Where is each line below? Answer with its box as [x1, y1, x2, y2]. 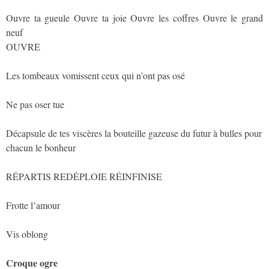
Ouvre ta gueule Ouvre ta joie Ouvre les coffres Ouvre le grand [6, 11, 263, 24]
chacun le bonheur [6, 141, 76, 154]
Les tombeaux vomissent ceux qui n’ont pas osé [6, 68, 185, 82]
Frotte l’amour [6, 198, 60, 211]
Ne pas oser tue [6, 97, 64, 110]
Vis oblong [6, 227, 48, 240]
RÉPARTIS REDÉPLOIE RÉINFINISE [6, 169, 162, 183]
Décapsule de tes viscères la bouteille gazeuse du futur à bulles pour [6, 126, 262, 139]
